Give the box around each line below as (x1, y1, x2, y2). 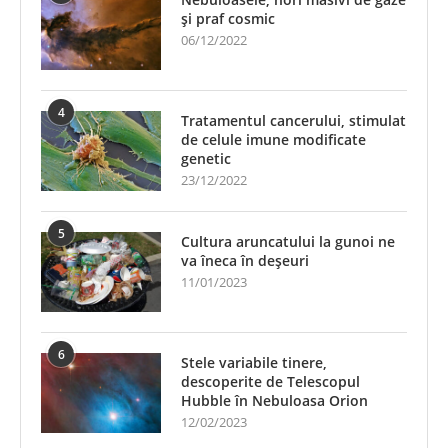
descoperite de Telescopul (181, 371, 360, 391)
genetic (181, 148, 231, 168)
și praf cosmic (181, 8, 275, 28)
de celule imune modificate (181, 129, 366, 149)
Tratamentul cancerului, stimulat (181, 110, 406, 130)
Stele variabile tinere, (181, 352, 327, 372)
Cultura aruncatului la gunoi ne (181, 231, 395, 251)
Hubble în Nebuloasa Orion (181, 390, 368, 410)
